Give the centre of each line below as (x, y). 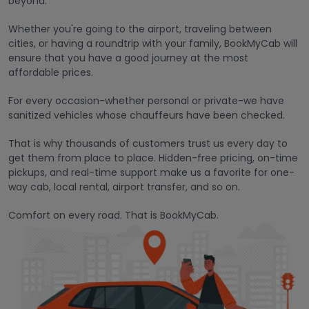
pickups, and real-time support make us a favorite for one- (151, 173)
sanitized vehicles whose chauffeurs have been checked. (147, 116)
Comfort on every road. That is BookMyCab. (113, 216)
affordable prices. (51, 73)
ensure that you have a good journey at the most (128, 58)
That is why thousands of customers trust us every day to (148, 144)
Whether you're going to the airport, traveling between (140, 29)
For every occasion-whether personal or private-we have (146, 101)
